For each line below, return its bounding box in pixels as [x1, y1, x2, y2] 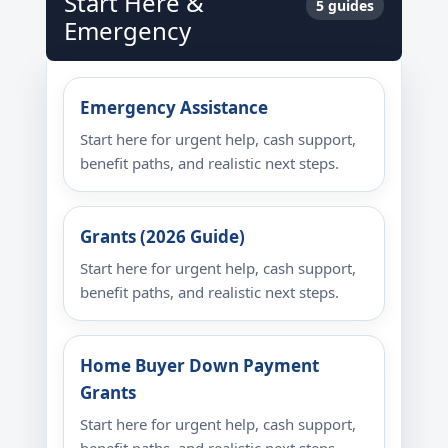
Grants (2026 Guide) [80, 225, 245, 248]
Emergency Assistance [80, 96, 268, 119]
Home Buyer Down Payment [80, 354, 319, 377]
